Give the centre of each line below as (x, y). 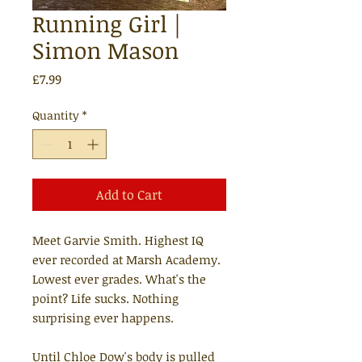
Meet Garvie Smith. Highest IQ (118, 240)
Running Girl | (107, 23)
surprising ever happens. (103, 318)
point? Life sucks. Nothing (105, 298)
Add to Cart (129, 195)
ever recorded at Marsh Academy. (126, 259)
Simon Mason (105, 50)
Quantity (56, 115)
